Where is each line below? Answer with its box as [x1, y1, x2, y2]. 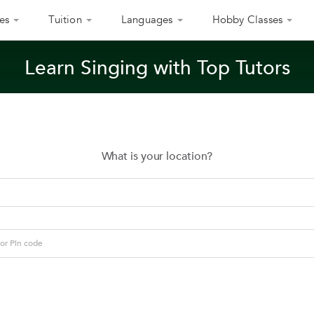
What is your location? [101, 149, 213, 164]
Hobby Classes [212, 13, 283, 27]
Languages [121, 13, 173, 27]
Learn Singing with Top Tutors [24, 55, 290, 81]
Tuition [48, 13, 82, 27]
